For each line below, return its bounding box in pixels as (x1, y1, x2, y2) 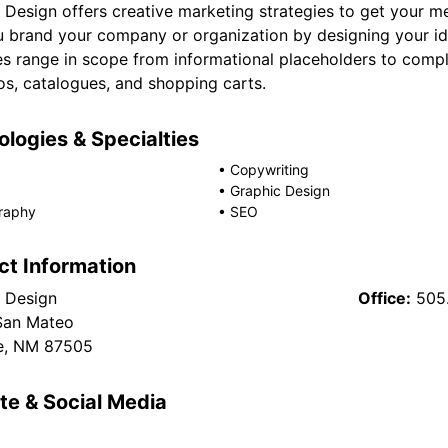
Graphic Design (230, 182, 331, 199)
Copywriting (230, 161, 310, 178)
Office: (358, 288, 411, 308)
